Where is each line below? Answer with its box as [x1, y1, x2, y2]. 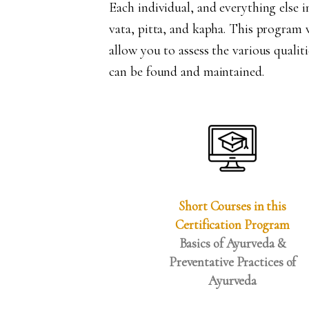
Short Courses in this [179, 198, 287, 215]
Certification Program [175, 217, 290, 233]
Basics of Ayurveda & [179, 235, 286, 252]
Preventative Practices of [168, 254, 297, 270]
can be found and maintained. [109, 63, 264, 81]
